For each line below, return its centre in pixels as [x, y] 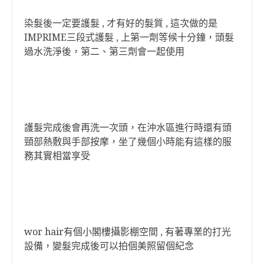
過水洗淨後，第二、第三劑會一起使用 [104, 52]
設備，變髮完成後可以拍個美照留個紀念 [109, 246]
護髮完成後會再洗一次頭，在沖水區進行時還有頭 [128, 128]
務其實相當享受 [57, 156]
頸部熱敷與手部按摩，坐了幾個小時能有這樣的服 [128, 142]
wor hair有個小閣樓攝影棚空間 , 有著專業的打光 [128, 232]
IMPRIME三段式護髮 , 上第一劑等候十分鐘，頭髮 [129, 37]
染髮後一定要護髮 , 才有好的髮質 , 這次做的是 [121, 23]
